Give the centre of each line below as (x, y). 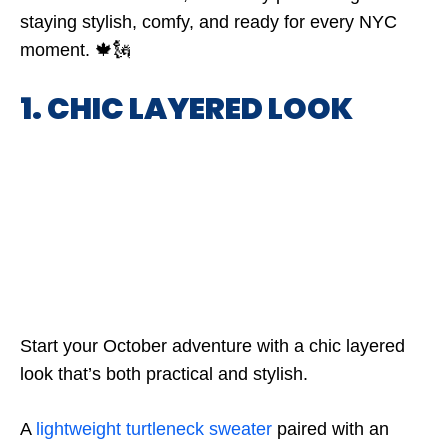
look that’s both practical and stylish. (164, 374)
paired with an (330, 429)
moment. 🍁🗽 (75, 50)
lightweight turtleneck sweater (154, 429)
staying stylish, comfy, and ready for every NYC (208, 22)
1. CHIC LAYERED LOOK (186, 109)
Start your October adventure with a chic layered (212, 346)
